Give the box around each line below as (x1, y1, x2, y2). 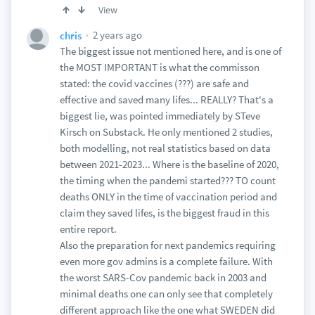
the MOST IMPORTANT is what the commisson (59, 60, 259, 74)
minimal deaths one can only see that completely (59, 287, 273, 300)
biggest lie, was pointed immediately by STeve (59, 109, 260, 122)
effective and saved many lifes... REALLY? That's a (59, 93, 274, 106)
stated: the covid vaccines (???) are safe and (59, 77, 249, 90)
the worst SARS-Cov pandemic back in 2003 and (59, 271, 266, 284)
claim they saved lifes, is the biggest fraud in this (59, 206, 269, 219)
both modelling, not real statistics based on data (59, 141, 271, 155)
